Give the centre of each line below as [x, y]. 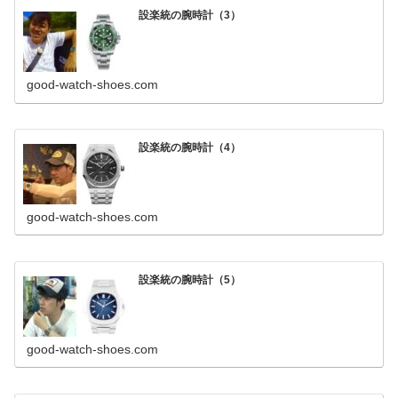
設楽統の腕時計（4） [190, 147]
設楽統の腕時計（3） [190, 15]
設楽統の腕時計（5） [190, 279]
